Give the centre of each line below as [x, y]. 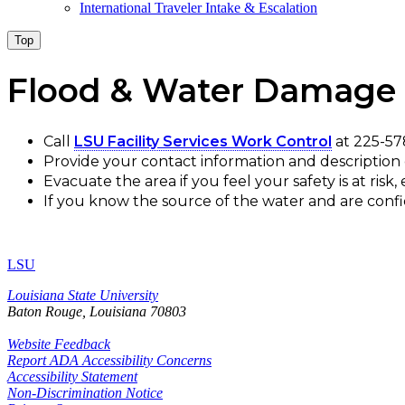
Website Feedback [59, 344]
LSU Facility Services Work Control [203, 142]
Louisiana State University [83, 296]
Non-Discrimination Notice [85, 393]
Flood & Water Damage [202, 91]
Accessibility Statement [72, 377]
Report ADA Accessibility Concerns [109, 361]
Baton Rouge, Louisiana [77, 312]
